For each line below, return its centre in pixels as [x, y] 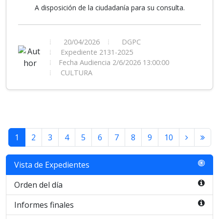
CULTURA [76, 73]
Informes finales [44, 205]
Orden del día [38, 185]
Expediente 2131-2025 [96, 52]
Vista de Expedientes [52, 165]
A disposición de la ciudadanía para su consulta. [109, 8]
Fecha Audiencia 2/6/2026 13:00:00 [114, 62]
